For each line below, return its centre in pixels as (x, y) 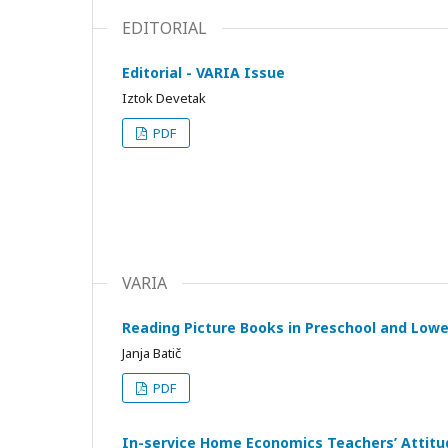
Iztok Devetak (164, 97)
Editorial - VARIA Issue (203, 72)
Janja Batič (151, 352)
